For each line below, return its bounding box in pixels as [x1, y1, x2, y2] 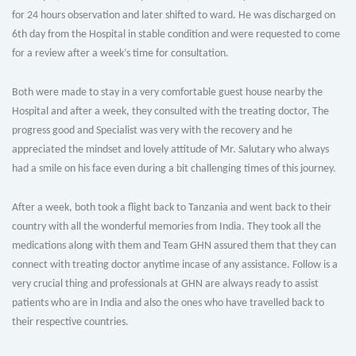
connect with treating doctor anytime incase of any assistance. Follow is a [12, 259, 338, 272]
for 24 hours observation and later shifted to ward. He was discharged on [12, 10, 335, 22]
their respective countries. [12, 316, 129, 329]
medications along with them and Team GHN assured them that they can [12, 240, 336, 253]
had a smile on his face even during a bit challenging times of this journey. [12, 163, 336, 176]
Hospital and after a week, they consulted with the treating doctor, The [12, 106, 329, 118]
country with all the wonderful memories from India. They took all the [12, 221, 321, 234]
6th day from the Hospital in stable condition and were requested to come [12, 29, 340, 41]
